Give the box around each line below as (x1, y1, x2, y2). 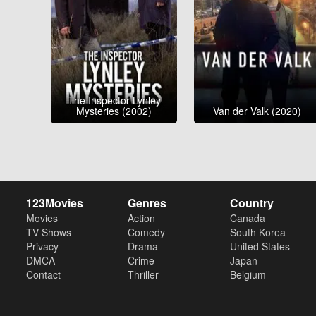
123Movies (26, 195, 83, 212)
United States (229, 239, 290, 254)
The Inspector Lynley (67, 93, 161, 107)
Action (128, 211, 156, 226)
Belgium (229, 267, 266, 282)
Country (229, 195, 274, 212)
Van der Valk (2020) (213, 104, 302, 118)
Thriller (128, 267, 159, 282)
